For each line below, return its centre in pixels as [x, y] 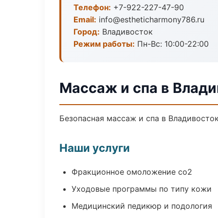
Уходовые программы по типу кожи [142, 189]
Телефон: [92, 7]
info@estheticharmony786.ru [150, 19]
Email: [85, 19]
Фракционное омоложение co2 [132, 172]
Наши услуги [95, 148]
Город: [87, 32]
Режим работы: [104, 44]
